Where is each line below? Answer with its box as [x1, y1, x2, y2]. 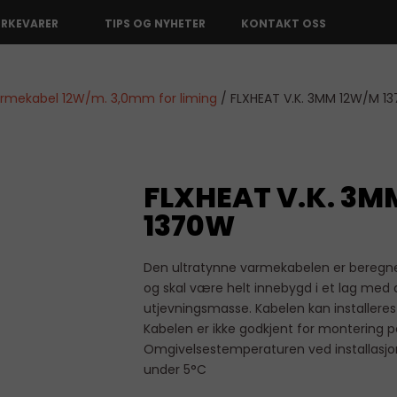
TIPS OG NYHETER [105, 15, 206, 31]
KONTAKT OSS [241, 15, 327, 31]
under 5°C [144, 361, 221, 378]
